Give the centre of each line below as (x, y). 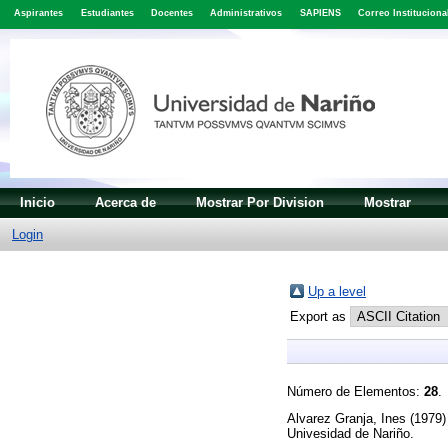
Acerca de (125, 202)
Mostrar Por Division (260, 202)
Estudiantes (107, 13)
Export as (320, 316)
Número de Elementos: (355, 391)
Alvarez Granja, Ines (346, 419)
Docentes (171, 13)
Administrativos (246, 13)
